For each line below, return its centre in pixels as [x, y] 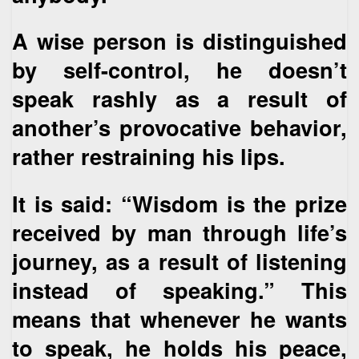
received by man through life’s [179, 232]
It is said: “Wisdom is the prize [179, 203]
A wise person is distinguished [179, 41]
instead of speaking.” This [179, 289]
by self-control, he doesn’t [179, 70]
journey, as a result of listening [179, 260]
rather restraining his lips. [149, 156]
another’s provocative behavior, [179, 127]
